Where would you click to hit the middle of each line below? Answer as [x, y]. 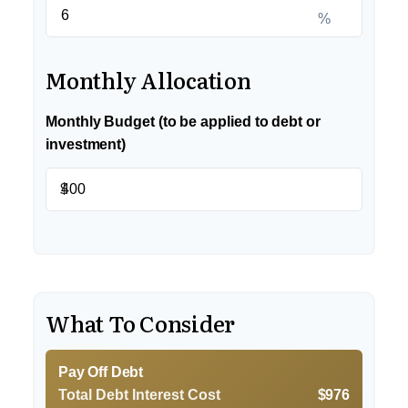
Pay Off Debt [101, 372]
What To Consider [141, 323]
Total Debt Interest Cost [139, 395]
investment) [86, 144]
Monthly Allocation [148, 80]
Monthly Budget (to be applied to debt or [183, 122]
